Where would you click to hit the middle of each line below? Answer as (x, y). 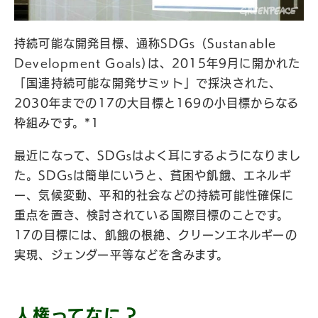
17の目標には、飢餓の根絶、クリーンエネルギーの (156, 235)
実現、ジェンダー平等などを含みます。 (122, 255)
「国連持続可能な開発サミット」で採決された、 (148, 83)
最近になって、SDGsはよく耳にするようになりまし (158, 155)
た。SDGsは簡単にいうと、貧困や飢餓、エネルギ (153, 175)
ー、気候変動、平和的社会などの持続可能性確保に (154, 195)
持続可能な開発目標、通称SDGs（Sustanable (146, 43)
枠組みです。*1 (57, 123)
